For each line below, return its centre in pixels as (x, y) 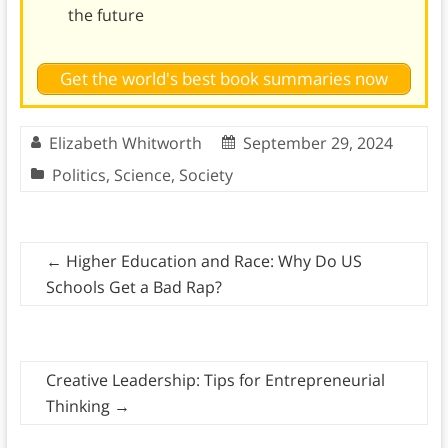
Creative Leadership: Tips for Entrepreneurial (215, 380)
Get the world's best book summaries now (223, 79)
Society (205, 175)
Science (142, 175)
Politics (78, 175)
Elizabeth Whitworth (125, 143)
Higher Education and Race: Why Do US (211, 261)
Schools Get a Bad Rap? (133, 287)
